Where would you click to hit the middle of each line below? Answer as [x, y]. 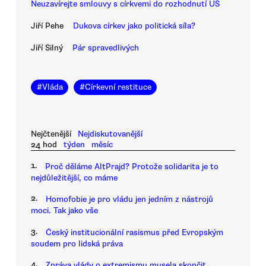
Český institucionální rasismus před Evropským [134, 232]
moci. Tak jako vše [64, 211]
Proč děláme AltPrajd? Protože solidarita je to [132, 167]
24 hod [44, 144]
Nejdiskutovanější [110, 134]
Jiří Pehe [47, 26]
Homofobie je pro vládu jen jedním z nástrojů [129, 199]
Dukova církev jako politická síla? [134, 26]
